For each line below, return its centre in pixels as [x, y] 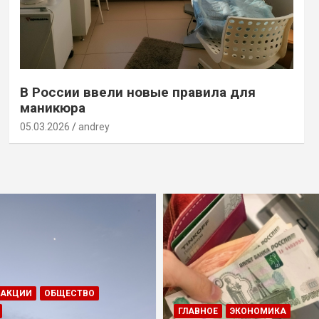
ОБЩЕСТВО [69, 293]
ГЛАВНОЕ [198, 311]
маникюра [52, 108]
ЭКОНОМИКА [258, 311]
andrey [94, 127]
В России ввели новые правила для [137, 93]
